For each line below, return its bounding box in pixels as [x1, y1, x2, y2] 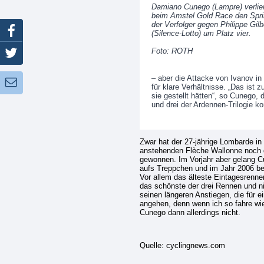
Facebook [44, 26, 77, 34]
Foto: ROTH [151, 47, 193, 56]
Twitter [44, 49, 67, 58]
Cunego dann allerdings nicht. [140, 208, 240, 217]
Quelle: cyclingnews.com [140, 240, 225, 250]
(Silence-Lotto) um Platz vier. [151, 29, 251, 38]
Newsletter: [37, 78, 77, 87]
